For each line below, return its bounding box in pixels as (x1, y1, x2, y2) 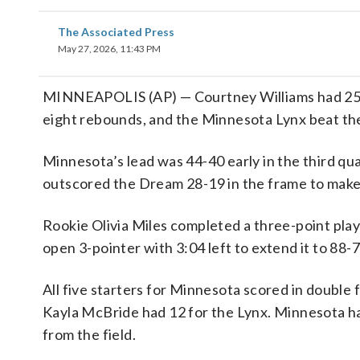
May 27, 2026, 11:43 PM (58, 43, 161, 55)
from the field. (43, 325, 137, 343)
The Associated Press (58, 25, 174, 39)
